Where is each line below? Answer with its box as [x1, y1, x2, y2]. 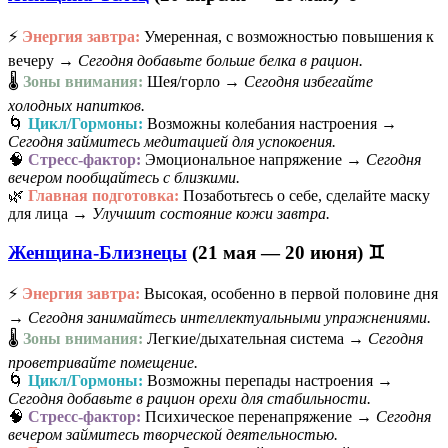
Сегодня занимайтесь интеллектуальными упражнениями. [28, 309, 431, 327]
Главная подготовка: [28, 186, 179, 204]
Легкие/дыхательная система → [143, 330, 368, 348]
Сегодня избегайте [244, 72, 373, 90]
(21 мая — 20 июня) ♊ [187, 241, 385, 263]
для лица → [8, 204, 92, 222]
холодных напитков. [8, 96, 145, 114]
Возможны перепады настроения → [143, 372, 393, 390]
